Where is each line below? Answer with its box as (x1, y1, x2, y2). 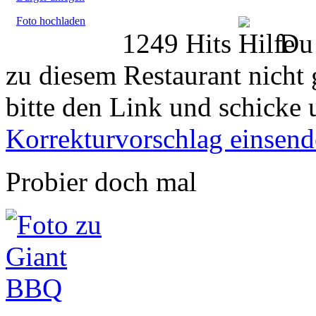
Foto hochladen (16, 14, 85, 27)
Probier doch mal (6, 166, 197, 197)
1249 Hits (122, 28, 238, 59)
